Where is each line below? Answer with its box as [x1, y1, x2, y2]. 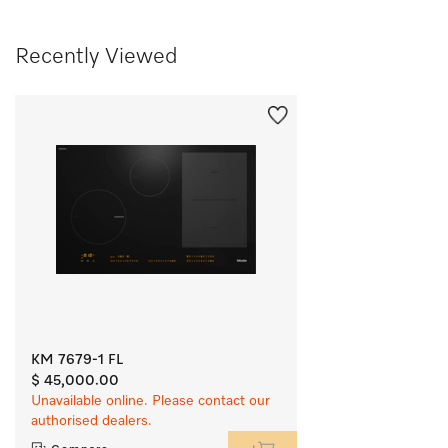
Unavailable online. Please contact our [31, 393, 270, 408]
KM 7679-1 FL [31, 352, 123, 367]
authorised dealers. [31, 413, 152, 428]
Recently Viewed [15, 45, 177, 68]
